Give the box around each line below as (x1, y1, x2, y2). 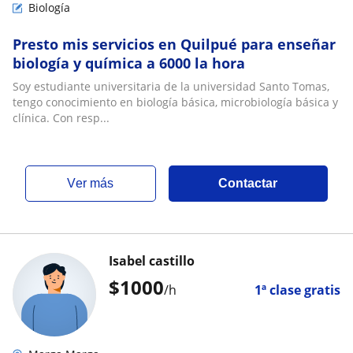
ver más (76, 176, 114, 190)
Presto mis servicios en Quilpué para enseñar (13, 35, 336, 54)
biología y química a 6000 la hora (13, 54, 245, 72)
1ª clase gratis (255, 281, 340, 299)
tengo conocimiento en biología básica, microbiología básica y (13, 95, 338, 110)
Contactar (218, 176, 278, 190)
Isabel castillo (109, 252, 195, 269)
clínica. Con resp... (13, 110, 110, 125)
